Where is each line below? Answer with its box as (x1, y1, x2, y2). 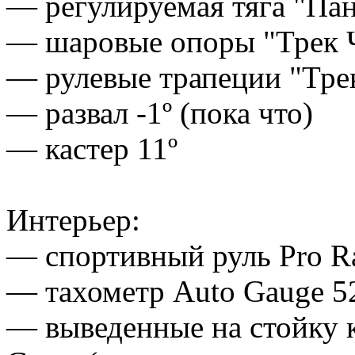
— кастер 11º (6, 131, 177, 166)
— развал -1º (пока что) (6, 95, 313, 130)
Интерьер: (6, 202, 140, 237)
